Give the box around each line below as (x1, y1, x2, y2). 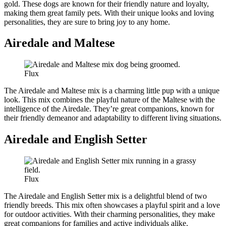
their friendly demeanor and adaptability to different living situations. (4, 114, 221, 123)
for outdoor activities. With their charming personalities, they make (4, 210, 215, 219)
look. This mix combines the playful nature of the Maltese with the (4, 95, 215, 104)
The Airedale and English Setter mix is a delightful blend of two (4, 192, 207, 201)
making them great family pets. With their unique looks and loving (4, 8, 214, 17)
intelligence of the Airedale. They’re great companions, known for (4, 104, 214, 114)
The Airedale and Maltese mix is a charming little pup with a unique (4, 86, 219, 95)
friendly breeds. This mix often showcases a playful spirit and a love (4, 201, 220, 210)
